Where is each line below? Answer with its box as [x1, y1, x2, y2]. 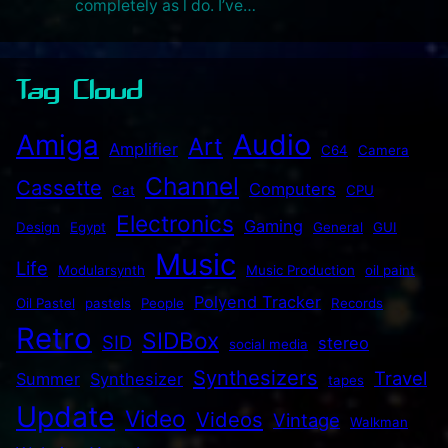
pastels [85, 294, 131, 311]
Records [331, 294, 383, 311]
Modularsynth [58, 261, 145, 278]
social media [229, 335, 308, 352]
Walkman [350, 413, 408, 430]
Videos [196, 406, 263, 432]
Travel [374, 366, 427, 389]
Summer [16, 368, 80, 389]
